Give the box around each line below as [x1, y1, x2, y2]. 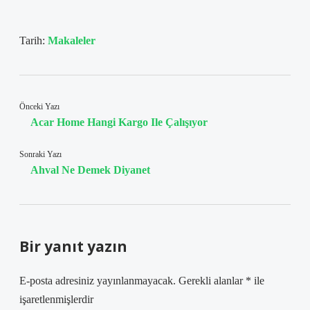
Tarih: [19, 35, 48, 46]
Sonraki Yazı [19, 149, 62, 159]
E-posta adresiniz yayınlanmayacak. [19, 275, 176, 286]
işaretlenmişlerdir [19, 293, 93, 305]
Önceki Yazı [19, 102, 60, 111]
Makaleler [48, 35, 95, 46]
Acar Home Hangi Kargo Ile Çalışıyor [30, 116, 208, 128]
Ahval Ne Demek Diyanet [30, 164, 150, 176]
